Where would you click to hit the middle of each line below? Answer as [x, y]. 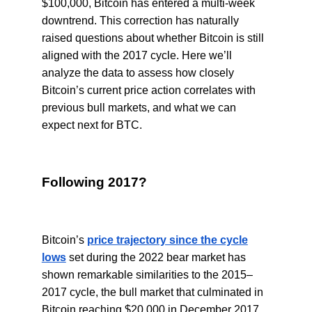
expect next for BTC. [92, 125]
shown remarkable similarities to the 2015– [147, 275]
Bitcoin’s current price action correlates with [148, 90]
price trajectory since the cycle [167, 240]
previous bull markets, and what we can [139, 108]
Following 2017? [94, 182]
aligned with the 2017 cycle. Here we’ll [136, 55]
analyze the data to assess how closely [138, 73]
